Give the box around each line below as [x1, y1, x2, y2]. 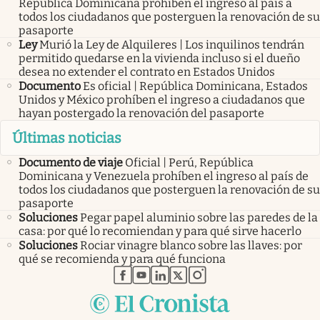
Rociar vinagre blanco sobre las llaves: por [80, 239, 302, 253]
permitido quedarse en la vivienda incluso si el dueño [19, 51, 300, 65]
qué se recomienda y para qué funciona [19, 252, 226, 266]
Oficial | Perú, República [125, 156, 254, 170]
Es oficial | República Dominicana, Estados [83, 79, 308, 93]
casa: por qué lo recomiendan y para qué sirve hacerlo [19, 224, 301, 239]
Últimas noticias [12, 129, 121, 147]
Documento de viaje [19, 156, 123, 170]
